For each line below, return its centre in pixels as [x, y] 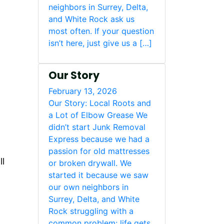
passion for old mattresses [99, 151]
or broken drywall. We [90, 163]
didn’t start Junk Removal [97, 127]
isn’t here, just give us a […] [100, 43]
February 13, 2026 [83, 91]
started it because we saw [98, 175]
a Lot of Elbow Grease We [98, 115]
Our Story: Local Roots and [100, 103]
